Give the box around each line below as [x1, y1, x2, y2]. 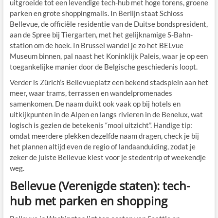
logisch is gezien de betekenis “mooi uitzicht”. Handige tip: [9, 120, 192, 129]
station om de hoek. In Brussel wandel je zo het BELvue [9, 40, 183, 50]
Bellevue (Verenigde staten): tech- [9, 177, 190, 194]
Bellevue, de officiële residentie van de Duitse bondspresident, [9, 19, 208, 28]
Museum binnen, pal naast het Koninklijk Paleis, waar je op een [9, 51, 208, 60]
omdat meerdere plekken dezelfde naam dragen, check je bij [9, 131, 199, 140]
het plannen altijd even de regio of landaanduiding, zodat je [9, 142, 196, 151]
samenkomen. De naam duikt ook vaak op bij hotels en [9, 99, 181, 108]
